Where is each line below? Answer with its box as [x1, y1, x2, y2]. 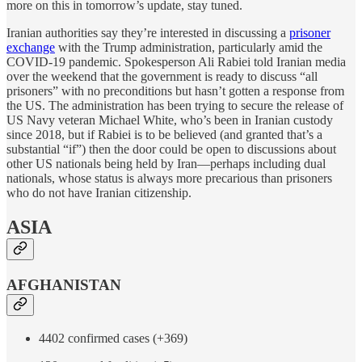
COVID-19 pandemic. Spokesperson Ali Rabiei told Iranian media [6, 55, 346, 69]
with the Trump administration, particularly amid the [55, 40, 322, 55]
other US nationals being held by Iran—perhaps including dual [6, 157, 326, 171]
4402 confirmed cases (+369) [39, 330, 187, 345]
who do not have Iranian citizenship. [6, 186, 192, 200]
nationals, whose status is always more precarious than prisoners [6, 171, 332, 186]
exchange [6, 40, 55, 55]
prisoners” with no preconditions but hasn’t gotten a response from [6, 84, 344, 99]
